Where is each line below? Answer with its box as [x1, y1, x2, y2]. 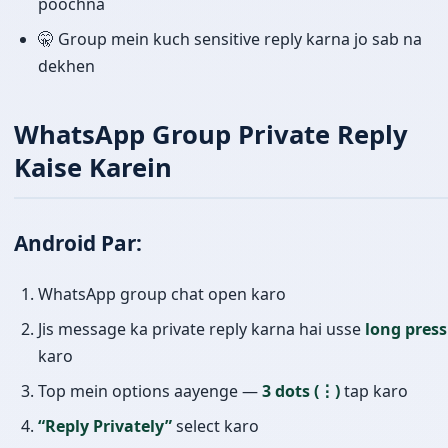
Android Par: [14, 229, 142, 258]
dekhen [38, 54, 95, 77]
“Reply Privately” [38, 415, 172, 438]
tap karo [340, 380, 408, 403]
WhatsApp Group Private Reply [14, 117, 408, 153]
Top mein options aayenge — [38, 380, 262, 403]
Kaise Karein [14, 150, 172, 186]
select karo [172, 415, 259, 438]
